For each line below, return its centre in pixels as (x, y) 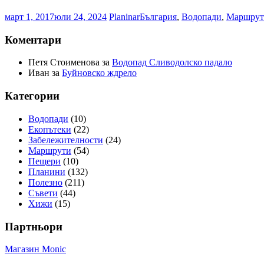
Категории (32, 96)
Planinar (124, 17)
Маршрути (50, 150)
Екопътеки (50, 129)
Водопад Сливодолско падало (172, 62)
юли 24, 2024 (80, 17)
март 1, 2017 (29, 17)
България (158, 17)
